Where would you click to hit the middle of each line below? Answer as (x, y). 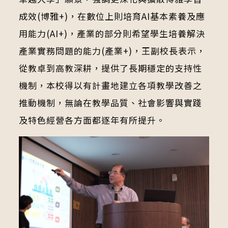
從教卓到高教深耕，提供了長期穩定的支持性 (110, 68)
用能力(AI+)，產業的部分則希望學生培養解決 (112, 33)
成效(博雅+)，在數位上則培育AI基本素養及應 (112, 16)
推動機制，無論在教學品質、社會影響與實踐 (110, 102)
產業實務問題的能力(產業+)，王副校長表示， (112, 50)
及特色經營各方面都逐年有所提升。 (92, 120)
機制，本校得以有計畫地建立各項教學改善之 (110, 85)
